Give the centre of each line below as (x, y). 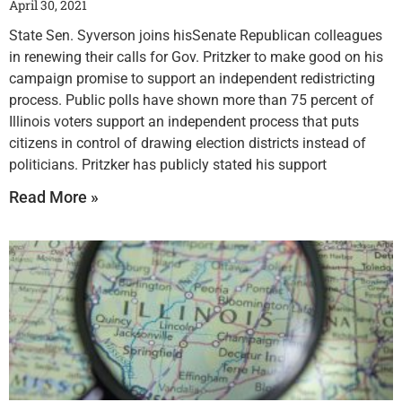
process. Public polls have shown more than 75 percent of (192, 100)
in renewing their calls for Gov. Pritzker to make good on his (196, 57)
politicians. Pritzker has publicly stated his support (168, 164)
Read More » (54, 197)
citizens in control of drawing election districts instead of (188, 143)
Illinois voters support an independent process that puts (184, 121)
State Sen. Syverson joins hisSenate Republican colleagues (196, 35)
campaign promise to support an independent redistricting (192, 78)
